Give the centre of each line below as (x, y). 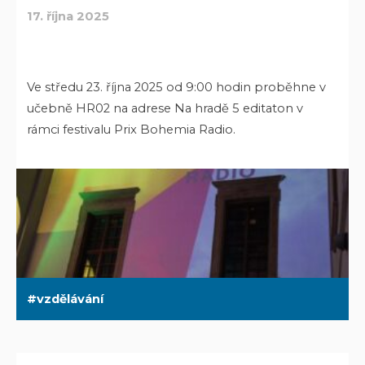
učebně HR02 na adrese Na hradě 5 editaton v (165, 108)
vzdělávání (70, 299)
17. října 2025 (68, 16)
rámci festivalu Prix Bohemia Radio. (132, 129)
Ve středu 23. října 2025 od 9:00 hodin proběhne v (177, 87)
